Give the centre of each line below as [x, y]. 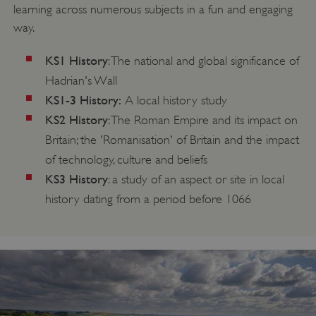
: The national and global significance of [203, 61]
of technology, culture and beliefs [126, 160]
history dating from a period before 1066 [148, 199]
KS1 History [76, 61]
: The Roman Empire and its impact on [202, 120]
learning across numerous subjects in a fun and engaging [153, 10]
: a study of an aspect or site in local [196, 180]
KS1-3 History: [83, 100]
